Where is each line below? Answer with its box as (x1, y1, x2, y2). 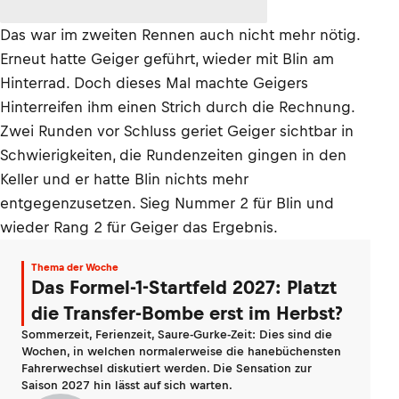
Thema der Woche (31, 262, 118, 273)
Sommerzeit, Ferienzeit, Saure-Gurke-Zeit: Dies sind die (21, 328, 332, 341)
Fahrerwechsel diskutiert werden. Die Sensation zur (21, 362, 312, 375)
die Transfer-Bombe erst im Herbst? (31, 303, 343, 323)
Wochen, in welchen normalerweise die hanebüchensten (21, 345, 341, 358)
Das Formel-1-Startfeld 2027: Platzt (31, 277, 337, 297)
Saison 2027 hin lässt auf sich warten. (21, 379, 232, 392)
